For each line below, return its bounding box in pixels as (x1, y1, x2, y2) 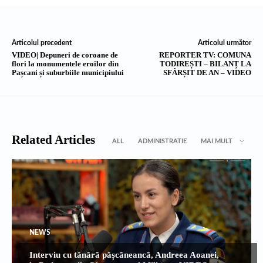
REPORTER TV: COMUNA (159, 50, 251, 60)
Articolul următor (197, 39, 251, 47)
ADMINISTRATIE (138, 138, 187, 145)
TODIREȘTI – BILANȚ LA (159, 59, 251, 69)
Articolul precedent (12, 39, 72, 47)
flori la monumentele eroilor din (12, 59, 119, 69)
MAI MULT (201, 138, 232, 145)
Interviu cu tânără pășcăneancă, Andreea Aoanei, (29, 250, 219, 260)
